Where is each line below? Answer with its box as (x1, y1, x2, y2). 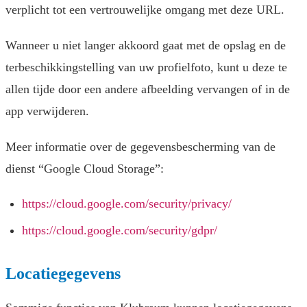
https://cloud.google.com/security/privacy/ (22, 197, 232, 211)
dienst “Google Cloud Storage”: (5, 162, 164, 176)
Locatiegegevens (5, 265, 121, 283)
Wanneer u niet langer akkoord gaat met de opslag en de (5, 38, 286, 53)
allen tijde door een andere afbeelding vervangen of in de (5, 82, 290, 97)
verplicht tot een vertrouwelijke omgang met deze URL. (5, 3, 284, 17)
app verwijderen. (5, 104, 89, 119)
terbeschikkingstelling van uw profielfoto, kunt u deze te (5, 60, 287, 75)
